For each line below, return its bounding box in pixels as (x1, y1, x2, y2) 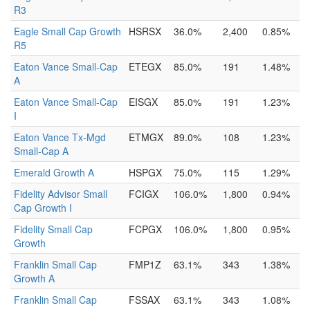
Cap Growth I (14, 201, 72, 215)
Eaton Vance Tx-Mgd (14, 130, 106, 144)
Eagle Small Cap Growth (14, 24, 121, 38)
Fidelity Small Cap (14, 222, 93, 236)
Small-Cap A (14, 144, 69, 158)
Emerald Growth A (14, 165, 94, 179)
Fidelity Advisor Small (14, 187, 107, 201)
